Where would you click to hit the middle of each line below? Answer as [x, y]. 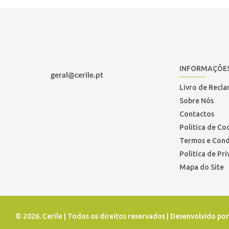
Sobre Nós [196, 101]
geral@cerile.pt [77, 75]
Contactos [197, 114]
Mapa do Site [201, 167]
